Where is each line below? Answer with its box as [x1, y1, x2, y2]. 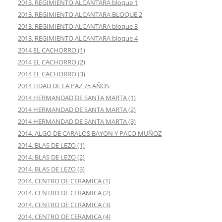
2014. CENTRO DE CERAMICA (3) [18, 200, 111, 210]
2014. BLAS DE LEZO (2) [18, 153, 85, 162]
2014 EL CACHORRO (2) [18, 57, 85, 67]
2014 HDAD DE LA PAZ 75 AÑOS [18, 81, 110, 91]
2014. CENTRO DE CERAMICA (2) [18, 188, 111, 198]
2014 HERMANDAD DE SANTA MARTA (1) [18, 93, 136, 103]
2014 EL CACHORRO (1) [18, 46, 85, 55]
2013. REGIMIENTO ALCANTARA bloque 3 [18, 22, 138, 31]
